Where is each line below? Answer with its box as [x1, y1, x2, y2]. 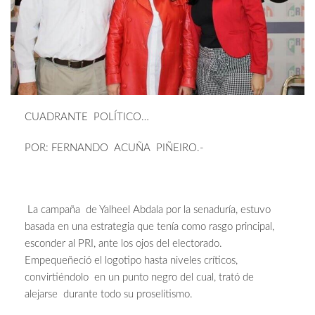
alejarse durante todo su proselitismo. [25, 289, 193, 300]
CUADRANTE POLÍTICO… [25, 112, 149, 123]
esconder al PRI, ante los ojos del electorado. [25, 238, 222, 250]
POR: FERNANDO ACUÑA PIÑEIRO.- [25, 143, 204, 154]
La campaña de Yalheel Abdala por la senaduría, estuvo [25, 205, 271, 216]
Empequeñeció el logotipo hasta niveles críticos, [25, 255, 238, 266]
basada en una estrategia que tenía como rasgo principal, [25, 221, 274, 233]
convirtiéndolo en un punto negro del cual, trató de [25, 272, 254, 283]
